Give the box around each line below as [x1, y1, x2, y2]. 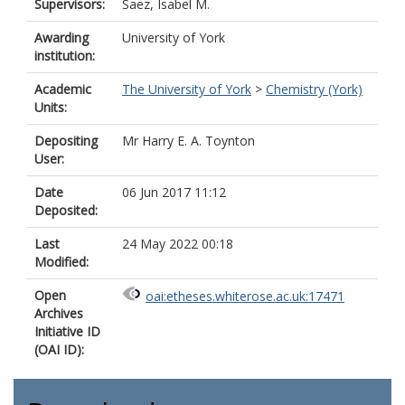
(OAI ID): [34, 341, 84, 358]
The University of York [122, 80, 251, 98]
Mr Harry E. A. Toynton [122, 132, 255, 149]
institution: [34, 47, 95, 64]
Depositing [34, 132, 98, 149]
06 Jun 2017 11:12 [122, 184, 226, 201]
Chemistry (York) [266, 80, 363, 98]
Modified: [34, 253, 89, 270]
